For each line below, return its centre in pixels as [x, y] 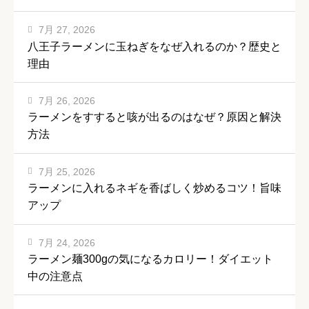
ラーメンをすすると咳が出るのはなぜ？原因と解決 [154, 117]
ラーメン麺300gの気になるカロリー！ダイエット [150, 259]
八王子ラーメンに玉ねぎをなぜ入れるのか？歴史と [154, 46]
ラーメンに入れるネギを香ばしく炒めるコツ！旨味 [154, 188]
